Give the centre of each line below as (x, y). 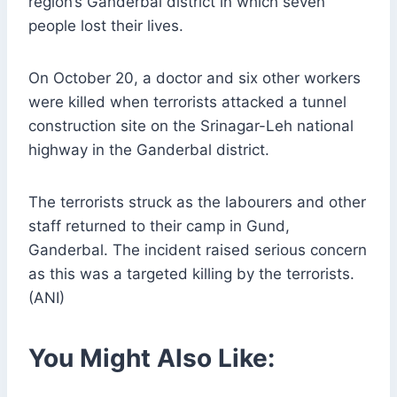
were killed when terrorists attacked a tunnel (187, 102)
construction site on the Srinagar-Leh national (191, 126)
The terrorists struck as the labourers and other (197, 202)
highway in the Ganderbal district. (149, 150)
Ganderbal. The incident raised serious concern (198, 250)
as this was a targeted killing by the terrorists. (191, 274)
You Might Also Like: (152, 358)
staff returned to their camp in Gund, (159, 226)
